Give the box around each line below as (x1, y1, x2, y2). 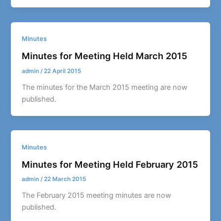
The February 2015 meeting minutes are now (22, 191, 172, 200)
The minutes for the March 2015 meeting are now (22, 82, 188, 92)
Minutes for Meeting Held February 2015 (22, 158, 199, 170)
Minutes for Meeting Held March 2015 (22, 50, 188, 62)
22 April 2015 (44, 68, 81, 75)
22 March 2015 (44, 176, 86, 183)
